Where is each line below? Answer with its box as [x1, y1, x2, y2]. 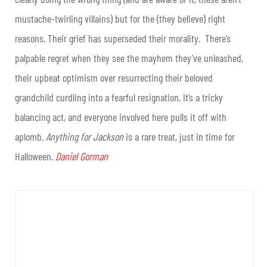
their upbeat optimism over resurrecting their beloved [15, 71, 213, 85]
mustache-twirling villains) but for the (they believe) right [15, 12, 225, 26]
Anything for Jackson [46, 130, 123, 144]
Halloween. [15, 150, 55, 163]
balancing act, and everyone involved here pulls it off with [15, 110, 226, 124]
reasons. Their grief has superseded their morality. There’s [15, 32, 231, 45]
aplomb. [15, 130, 46, 144]
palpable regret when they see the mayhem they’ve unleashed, [15, 51, 243, 65]
